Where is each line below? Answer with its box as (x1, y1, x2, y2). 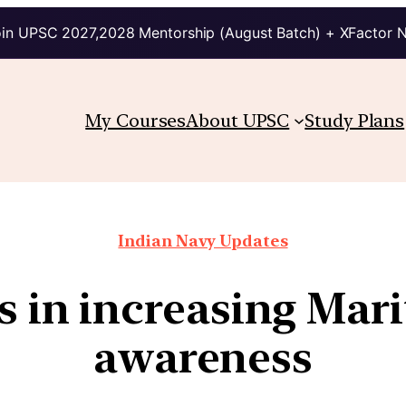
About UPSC (186, 109, 290, 131)
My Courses (85, 109, 187, 131)
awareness (92, 330, 314, 383)
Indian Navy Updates (118, 230, 288, 250)
